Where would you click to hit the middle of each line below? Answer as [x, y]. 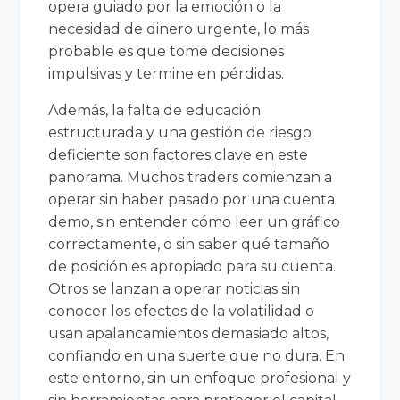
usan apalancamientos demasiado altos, [189, 333]
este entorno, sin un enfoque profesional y [200, 378]
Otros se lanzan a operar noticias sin [175, 288]
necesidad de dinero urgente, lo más [179, 29]
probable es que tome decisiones [167, 51]
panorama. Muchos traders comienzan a [191, 177]
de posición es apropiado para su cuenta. [192, 266]
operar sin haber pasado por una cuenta [192, 199]
